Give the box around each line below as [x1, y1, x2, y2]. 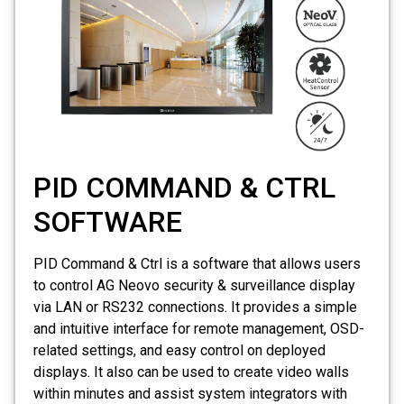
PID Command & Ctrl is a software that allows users [33, 255, 361, 273]
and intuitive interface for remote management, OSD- [33, 320, 364, 338]
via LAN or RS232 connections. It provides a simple [33, 298, 357, 317]
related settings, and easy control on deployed [33, 342, 326, 360]
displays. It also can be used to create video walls [33, 363, 349, 381]
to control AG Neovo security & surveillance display [33, 277, 355, 295]
